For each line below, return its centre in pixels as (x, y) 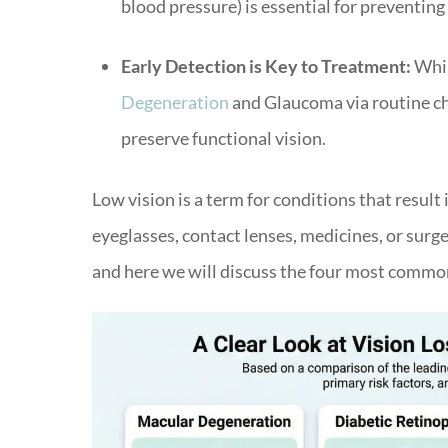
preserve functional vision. (223, 137)
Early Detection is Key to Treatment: (265, 65)
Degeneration (174, 101)
